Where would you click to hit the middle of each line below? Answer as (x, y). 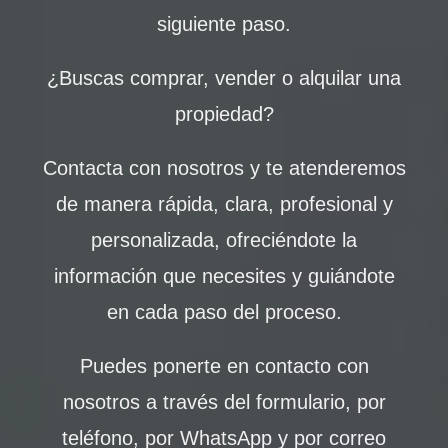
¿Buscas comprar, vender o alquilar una (224, 78)
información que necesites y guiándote (224, 276)
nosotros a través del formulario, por (224, 402)
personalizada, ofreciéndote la (224, 240)
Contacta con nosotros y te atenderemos (224, 168)
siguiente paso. (224, 24)
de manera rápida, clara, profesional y (224, 204)
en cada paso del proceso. (224, 312)
